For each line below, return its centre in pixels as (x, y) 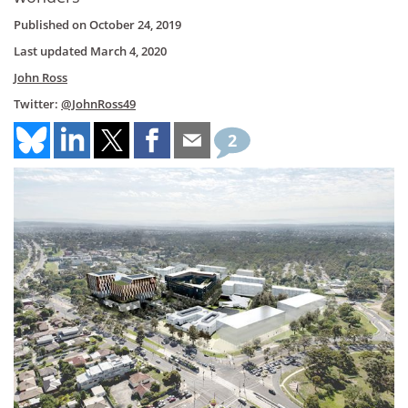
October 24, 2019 (135, 25)
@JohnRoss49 (98, 104)
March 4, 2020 (128, 51)
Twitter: (37, 104)
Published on (51, 25)
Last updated (52, 51)
